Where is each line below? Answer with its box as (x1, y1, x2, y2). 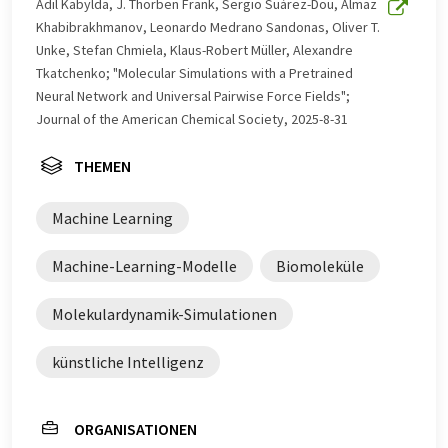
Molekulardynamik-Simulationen (52, 304, 277, 324)
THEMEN (74, 156, 131, 176)
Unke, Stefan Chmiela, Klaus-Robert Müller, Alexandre (36, 41, 353, 59)
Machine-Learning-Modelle (52, 256, 237, 276)
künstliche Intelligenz (52, 352, 204, 372)
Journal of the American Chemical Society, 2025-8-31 (36, 110, 348, 128)
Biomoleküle (276, 256, 364, 276)
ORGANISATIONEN (74, 419, 197, 439)
